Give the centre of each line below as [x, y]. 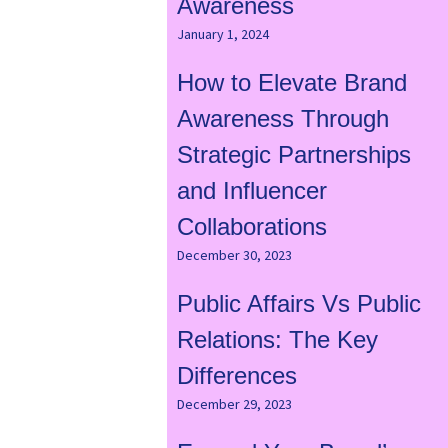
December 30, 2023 [234, 255]
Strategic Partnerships [293, 155]
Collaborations [251, 227]
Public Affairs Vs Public [298, 304]
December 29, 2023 [234, 404]
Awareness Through [282, 119]
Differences [236, 376]
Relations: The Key [277, 340]
